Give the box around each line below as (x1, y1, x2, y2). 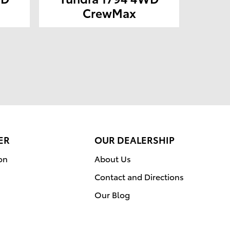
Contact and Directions (94, 170, 184, 183)
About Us (94, 152, 131, 165)
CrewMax (82, 4, 136, 22)
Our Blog (94, 188, 130, 201)
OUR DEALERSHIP (94, 133, 175, 146)
